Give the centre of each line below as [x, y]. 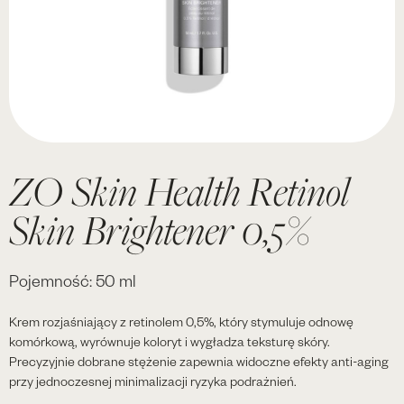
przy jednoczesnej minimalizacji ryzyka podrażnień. [153, 381]
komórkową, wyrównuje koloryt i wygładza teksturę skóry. [170, 341]
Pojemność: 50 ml [73, 280]
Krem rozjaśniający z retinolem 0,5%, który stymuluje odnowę [181, 321]
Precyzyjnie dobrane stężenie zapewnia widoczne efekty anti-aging [199, 361]
